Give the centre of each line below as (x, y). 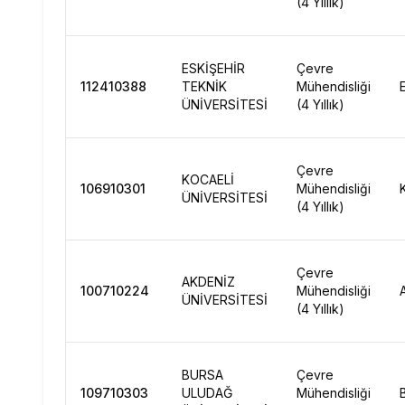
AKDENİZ (208, 282)
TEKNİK (204, 86)
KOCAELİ (208, 179)
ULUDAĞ (207, 393)
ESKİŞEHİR (213, 68)
